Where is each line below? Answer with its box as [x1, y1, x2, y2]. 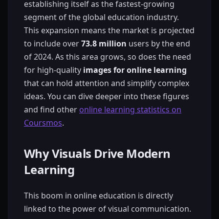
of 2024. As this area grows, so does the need [24, 51, 191, 62]
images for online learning [83, 64, 187, 75]
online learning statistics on [79, 104, 181, 115]
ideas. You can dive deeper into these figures [24, 90, 189, 102]
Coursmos [24, 117, 62, 128]
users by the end [127, 38, 190, 49]
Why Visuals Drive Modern [24, 145, 171, 161]
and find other [24, 104, 79, 115]
